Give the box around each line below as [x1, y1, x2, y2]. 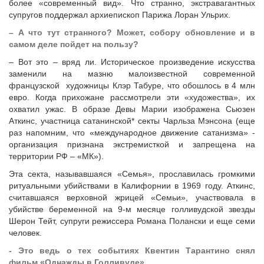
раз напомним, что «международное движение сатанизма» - [9, 128, 255, 137]
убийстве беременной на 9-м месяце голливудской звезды [9, 204, 255, 214]
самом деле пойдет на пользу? [9, 39, 138, 49]
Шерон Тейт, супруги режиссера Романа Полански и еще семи [9, 216, 255, 226]
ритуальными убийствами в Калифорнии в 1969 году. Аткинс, [9, 181, 255, 190]
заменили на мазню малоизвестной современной [9, 69, 255, 78]
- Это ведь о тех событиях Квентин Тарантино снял [9, 246, 255, 255]
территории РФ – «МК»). [9, 151, 106, 161]
